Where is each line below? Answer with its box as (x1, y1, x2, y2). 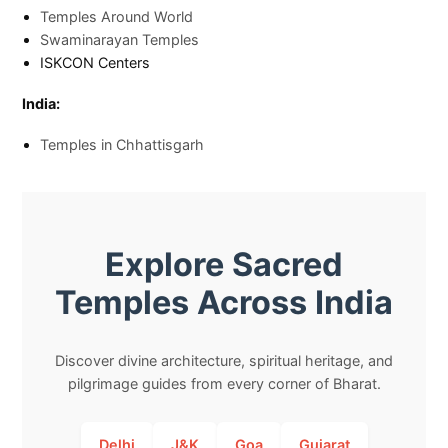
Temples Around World (40, 7, 194, 25)
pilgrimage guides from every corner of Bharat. (67, 374, 381, 392)
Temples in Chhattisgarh (40, 135, 205, 153)
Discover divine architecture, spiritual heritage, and (55, 351, 393, 369)
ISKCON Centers (40, 53, 151, 71)
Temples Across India (55, 282, 393, 322)
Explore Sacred (105, 244, 343, 284)
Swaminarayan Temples (40, 30, 200, 48)
